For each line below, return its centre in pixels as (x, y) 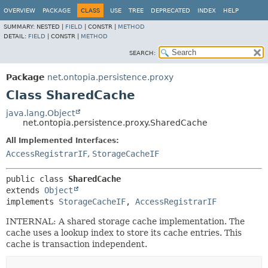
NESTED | (51, 27)
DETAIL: (16, 36)
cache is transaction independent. (77, 244)
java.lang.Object (40, 113)
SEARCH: (142, 53)
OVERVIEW (19, 10)
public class (37, 179)
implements (32, 202)
